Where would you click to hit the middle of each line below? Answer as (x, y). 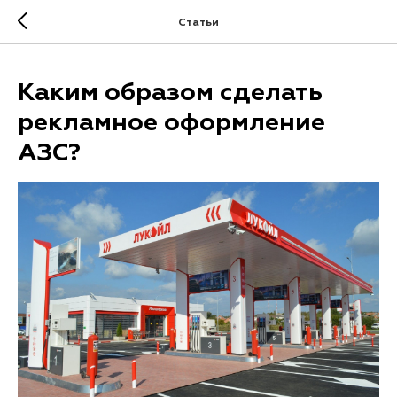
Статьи (198, 23)
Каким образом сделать (170, 93)
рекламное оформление (171, 123)
